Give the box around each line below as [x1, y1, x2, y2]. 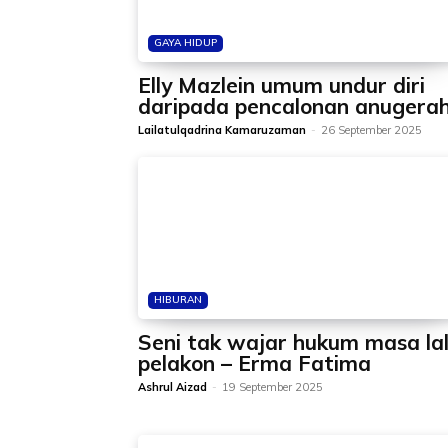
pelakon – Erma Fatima [138, 350, 371, 376]
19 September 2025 [222, 380, 323, 394]
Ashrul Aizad [138, 380, 207, 394]
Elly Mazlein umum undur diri [138, 72, 425, 98]
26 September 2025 [321, 123, 422, 137]
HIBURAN [154, 293, 202, 306]
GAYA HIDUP [154, 36, 217, 49]
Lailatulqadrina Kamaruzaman [138, 123, 306, 137]
